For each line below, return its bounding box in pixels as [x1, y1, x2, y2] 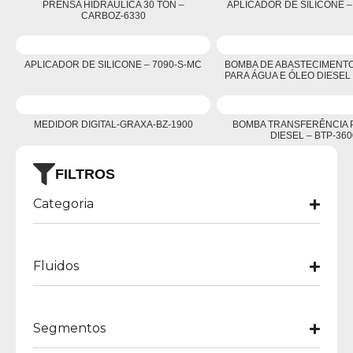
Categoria [33, 196, 94, 211]
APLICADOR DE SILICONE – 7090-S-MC [24, 59, 202, 70]
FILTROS [55, 165, 115, 182]
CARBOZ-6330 [80, 10, 146, 21]
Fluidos [33, 258, 79, 273]
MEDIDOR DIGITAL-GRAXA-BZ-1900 [33, 119, 193, 130]
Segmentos [33, 321, 106, 336]
